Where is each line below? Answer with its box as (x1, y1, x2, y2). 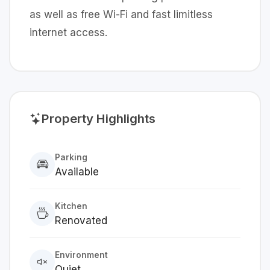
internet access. (30, 27, 107, 39)
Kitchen (55, 201, 87, 211)
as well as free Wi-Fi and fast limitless (30, 8, 213, 20)
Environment (55, 250, 108, 260)
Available (55, 166, 99, 178)
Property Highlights (42, 111, 155, 126)
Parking (55, 152, 87, 162)
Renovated (55, 215, 107, 227)
